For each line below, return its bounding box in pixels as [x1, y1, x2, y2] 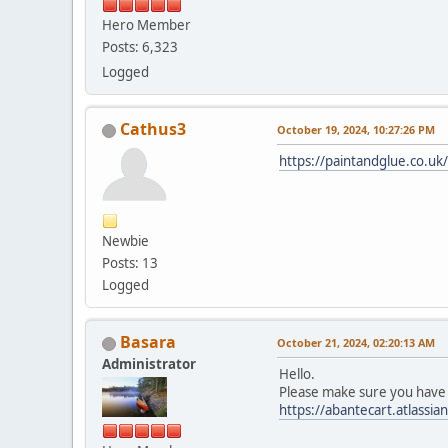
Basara [120, 331, 176, 354]
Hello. [279, 365, 315, 384]
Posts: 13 [102, 254, 158, 273]
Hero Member [102, 16, 191, 35]
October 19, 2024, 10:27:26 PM [277, 122, 435, 138]
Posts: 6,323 [102, 38, 178, 57]
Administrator [102, 355, 196, 374]
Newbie [102, 232, 149, 251]
